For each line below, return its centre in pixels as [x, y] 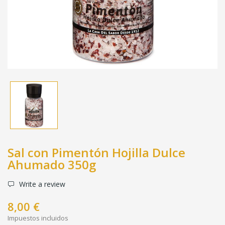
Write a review [41, 184]
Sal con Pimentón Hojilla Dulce [96, 152]
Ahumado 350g [52, 164]
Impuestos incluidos [38, 218]
